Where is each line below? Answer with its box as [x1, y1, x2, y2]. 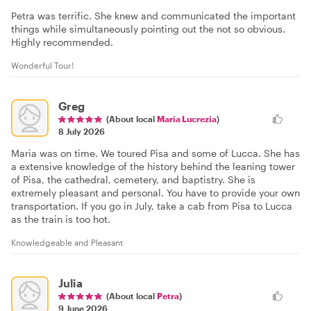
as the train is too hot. [11, 212, 110, 225]
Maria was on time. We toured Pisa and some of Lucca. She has [11, 146, 300, 159]
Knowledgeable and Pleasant [11, 237, 123, 247]
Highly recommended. [11, 35, 113, 48]
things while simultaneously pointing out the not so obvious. [11, 22, 285, 35]
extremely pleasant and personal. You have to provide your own [11, 186, 300, 199]
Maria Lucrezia [157, 113, 217, 124]
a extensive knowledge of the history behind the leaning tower [11, 160, 295, 172]
